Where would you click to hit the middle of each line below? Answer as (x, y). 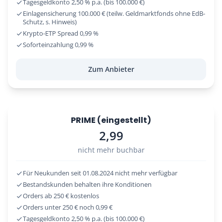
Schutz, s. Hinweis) (50, 22)
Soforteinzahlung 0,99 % (58, 44)
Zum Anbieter (111, 69)
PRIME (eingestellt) (111, 120)
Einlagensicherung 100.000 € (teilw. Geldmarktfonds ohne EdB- (114, 13)
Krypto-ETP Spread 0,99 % (61, 33)
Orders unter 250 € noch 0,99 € (68, 207)
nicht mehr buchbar (111, 150)
